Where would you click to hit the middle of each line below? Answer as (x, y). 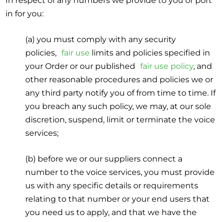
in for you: (25, 13)
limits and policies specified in (150, 53)
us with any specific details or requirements (112, 185)
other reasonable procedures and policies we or (119, 79)
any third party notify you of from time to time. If (121, 93)
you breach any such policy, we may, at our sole (118, 106)
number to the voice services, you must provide (120, 172)
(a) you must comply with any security (101, 39)
